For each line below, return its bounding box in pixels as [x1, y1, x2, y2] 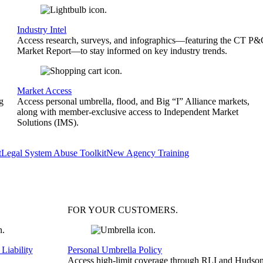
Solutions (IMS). [17, 117, 79, 127]
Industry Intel [17, 25, 67, 35]
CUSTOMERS [118, 205, 176, 215]
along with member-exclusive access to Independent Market [17, 107, 239, 117]
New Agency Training [106, 148, 189, 158]
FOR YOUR [68, 205, 119, 215]
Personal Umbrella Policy [68, 245, 163, 255]
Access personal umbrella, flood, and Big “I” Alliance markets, [17, 96, 250, 106]
